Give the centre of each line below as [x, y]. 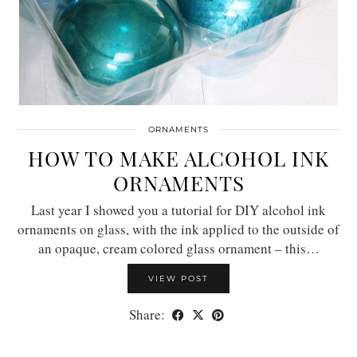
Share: [149, 314]
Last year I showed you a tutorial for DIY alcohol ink [178, 210]
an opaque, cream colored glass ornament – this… [178, 248]
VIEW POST [178, 278]
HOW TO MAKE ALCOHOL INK [178, 158]
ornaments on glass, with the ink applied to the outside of [178, 229]
